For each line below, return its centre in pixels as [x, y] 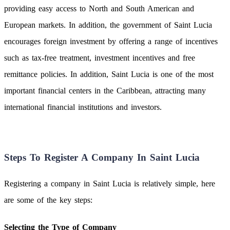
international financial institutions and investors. [83, 107]
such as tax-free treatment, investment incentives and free [100, 57]
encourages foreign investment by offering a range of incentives [111, 41]
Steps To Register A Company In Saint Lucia [102, 158]
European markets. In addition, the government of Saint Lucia [108, 25]
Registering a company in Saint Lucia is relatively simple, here [110, 184]
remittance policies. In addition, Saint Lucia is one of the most [109, 74]
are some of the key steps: [48, 200]
